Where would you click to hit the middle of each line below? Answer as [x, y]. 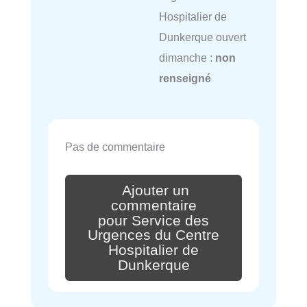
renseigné [185, 78]
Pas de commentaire [115, 146]
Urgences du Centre [153, 235]
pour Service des [153, 220]
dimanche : [187, 58]
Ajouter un [156, 190]
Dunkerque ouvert [202, 37]
